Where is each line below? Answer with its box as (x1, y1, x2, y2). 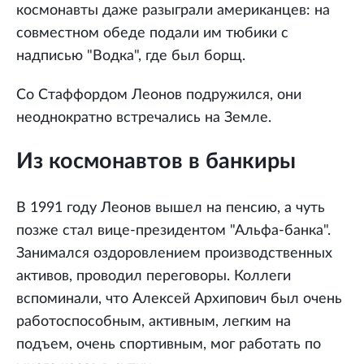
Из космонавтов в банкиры (16, 150, 296, 173)
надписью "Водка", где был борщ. (16, 49, 245, 64)
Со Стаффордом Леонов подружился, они (16, 88, 301, 103)
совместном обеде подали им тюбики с (16, 26, 288, 41)
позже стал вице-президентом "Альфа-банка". (16, 223, 331, 238)
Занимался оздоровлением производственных (16, 245, 332, 261)
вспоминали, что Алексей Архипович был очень (16, 291, 342, 306)
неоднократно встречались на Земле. (16, 110, 271, 126)
